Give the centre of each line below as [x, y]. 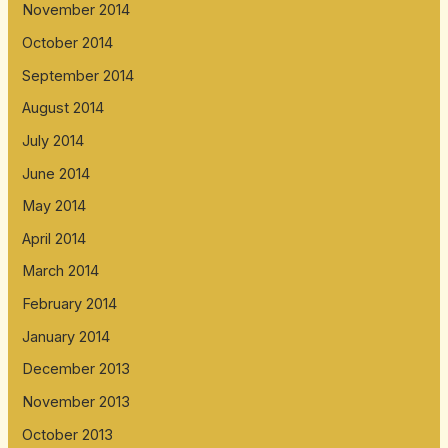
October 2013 [68, 434]
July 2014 [53, 140]
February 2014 [70, 304]
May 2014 [54, 206]
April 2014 [54, 238]
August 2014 [63, 108]
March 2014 [61, 271]
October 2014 [68, 42]
